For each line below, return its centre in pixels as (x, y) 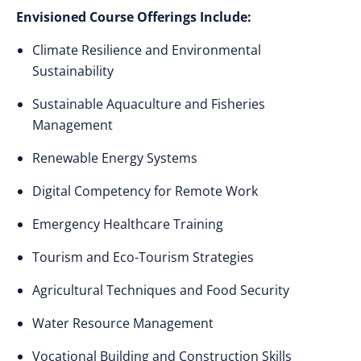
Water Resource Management (123, 323)
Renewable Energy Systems (115, 158)
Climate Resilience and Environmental (147, 50)
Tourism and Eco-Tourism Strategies (143, 257)
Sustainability (73, 71)
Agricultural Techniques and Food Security (161, 290)
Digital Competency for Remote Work (145, 191)
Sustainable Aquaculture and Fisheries (149, 104)
